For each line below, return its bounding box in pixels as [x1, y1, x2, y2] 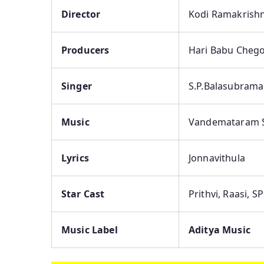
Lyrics [61, 151, 89, 164]
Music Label [61, 223, 118, 236]
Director [61, 7, 101, 21]
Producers [61, 43, 110, 57]
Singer [61, 79, 92, 93]
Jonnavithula [189, 151, 245, 164]
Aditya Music [189, 223, 250, 236]
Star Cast [61, 187, 105, 200]
